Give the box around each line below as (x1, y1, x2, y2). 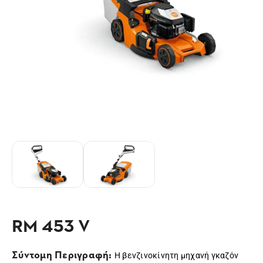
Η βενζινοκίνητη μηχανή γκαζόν (114, 251, 238, 260)
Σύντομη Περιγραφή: (12, 247, 114, 261)
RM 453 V (12, 213, 90, 237)
